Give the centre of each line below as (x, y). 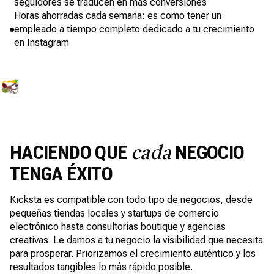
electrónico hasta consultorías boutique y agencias (118, 227)
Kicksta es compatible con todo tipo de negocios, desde (131, 200)
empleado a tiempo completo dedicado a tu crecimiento (134, 29)
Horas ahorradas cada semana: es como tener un (118, 16)
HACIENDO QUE (70, 152)
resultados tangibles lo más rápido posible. (101, 267)
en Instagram (42, 43)
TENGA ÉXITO (61, 174)
